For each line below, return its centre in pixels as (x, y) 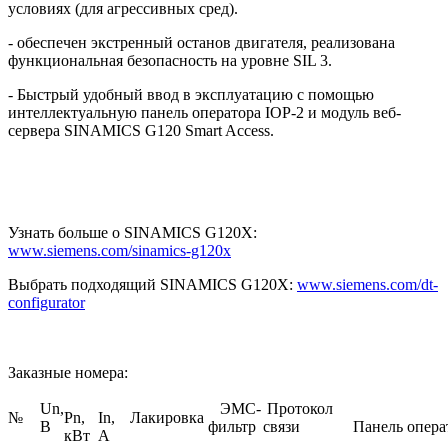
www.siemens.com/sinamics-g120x (119, 250)
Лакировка (169, 417)
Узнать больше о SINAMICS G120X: (134, 232)
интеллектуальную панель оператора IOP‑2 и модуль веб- (204, 112)
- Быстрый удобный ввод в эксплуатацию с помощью (191, 94)
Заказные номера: (68, 372)
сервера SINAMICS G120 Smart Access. (141, 130)
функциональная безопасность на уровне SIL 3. (170, 60)
